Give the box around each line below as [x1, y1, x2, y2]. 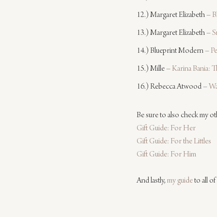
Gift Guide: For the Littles [137, 138, 211, 147]
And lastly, [137, 177, 167, 186]
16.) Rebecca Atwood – [137, 83, 209, 92]
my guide [167, 177, 193, 186]
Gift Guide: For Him [137, 151, 196, 160]
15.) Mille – [137, 65, 172, 74]
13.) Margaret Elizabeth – [137, 29, 212, 38]
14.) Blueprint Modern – [137, 47, 211, 56]
